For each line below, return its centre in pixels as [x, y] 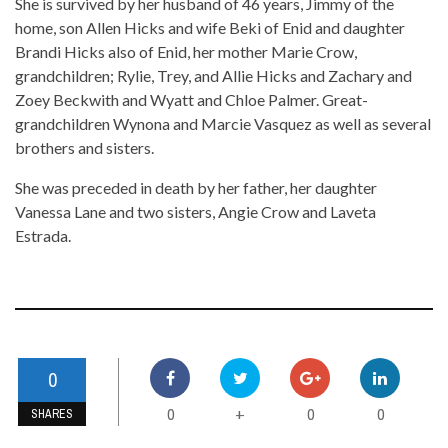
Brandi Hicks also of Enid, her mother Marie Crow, [186, 52]
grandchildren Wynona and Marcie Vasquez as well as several [223, 124]
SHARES [52, 414]
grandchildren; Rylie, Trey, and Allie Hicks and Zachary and [213, 76]
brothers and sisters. [84, 148]
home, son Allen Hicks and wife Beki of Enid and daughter [210, 28]
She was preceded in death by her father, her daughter [196, 188]
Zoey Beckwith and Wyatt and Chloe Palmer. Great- [191, 100]
